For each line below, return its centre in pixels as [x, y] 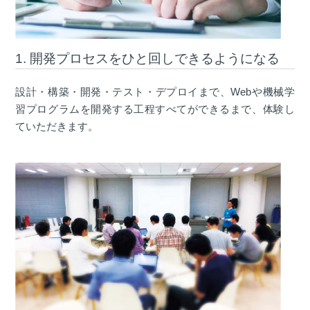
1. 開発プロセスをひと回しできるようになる [148, 59]
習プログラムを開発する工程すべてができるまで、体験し [155, 109]
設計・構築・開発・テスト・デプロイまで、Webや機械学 [155, 92]
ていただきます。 [57, 127]
